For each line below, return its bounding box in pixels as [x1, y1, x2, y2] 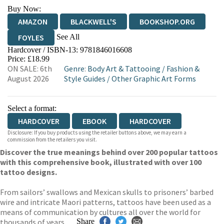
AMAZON [18, 16, 47, 26]
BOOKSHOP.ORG [139, 16, 195, 26]
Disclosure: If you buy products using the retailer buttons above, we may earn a [7, 129, 186, 136]
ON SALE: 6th [7, 63, 52, 73]
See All [56, 32, 79, 41]
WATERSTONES [56, 48, 109, 58]
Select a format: [7, 104, 56, 112]
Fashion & [166, 63, 199, 73]
